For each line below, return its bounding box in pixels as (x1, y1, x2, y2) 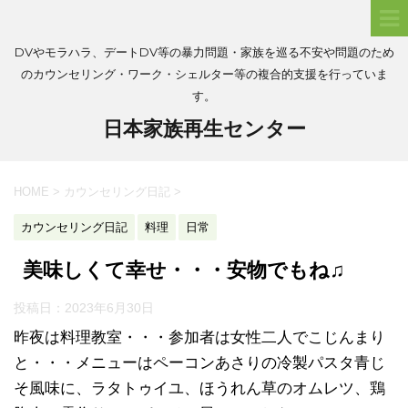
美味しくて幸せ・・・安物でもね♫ (23, 259, 345, 281)
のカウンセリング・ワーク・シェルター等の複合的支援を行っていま (20, 66, 388, 81)
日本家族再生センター (102, 117, 306, 141)
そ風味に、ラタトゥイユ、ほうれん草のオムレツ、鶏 (14, 380, 385, 397)
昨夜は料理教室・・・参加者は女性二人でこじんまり (14, 329, 385, 346)
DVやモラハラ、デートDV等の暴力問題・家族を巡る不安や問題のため (14, 45, 394, 59)
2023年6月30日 (65, 301, 154, 315)
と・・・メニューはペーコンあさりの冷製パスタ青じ (14, 354, 385, 372)
